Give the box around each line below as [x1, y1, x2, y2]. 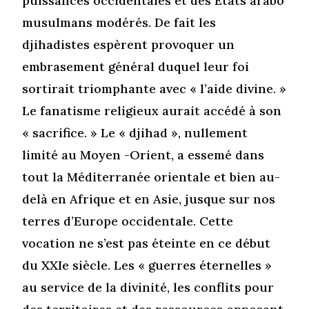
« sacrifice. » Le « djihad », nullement [22, 124, 248, 141]
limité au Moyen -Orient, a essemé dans [22, 146, 265, 163]
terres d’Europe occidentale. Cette [22, 212, 234, 229]
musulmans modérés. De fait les [22, 14, 217, 30]
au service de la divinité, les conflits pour [22, 279, 275, 295]
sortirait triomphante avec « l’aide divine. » [22, 80, 287, 97]
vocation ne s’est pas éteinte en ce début [22, 235, 271, 251]
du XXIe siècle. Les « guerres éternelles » [22, 257, 272, 273]
